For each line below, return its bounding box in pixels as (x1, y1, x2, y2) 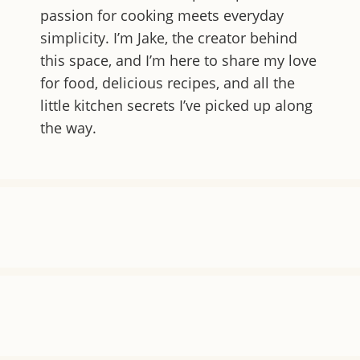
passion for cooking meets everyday (40, 6, 284, 25)
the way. (40, 118, 96, 137)
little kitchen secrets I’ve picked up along (40, 96, 313, 115)
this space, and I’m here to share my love (40, 51, 317, 70)
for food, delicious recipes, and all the (40, 73, 295, 92)
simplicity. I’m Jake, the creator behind (40, 28, 297, 47)
